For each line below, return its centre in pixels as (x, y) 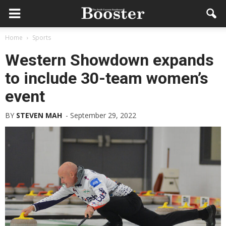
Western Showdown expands (109, 60)
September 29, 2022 (103, 115)
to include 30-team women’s (107, 78)
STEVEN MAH (39, 115)
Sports (42, 38)
